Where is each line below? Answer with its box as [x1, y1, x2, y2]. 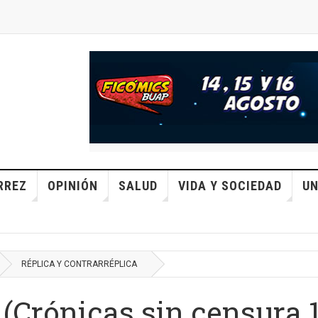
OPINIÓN [47, 178, 98, 193]
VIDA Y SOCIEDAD [177, 178, 282, 193]
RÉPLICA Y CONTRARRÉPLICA [21, 259, 137, 269]
